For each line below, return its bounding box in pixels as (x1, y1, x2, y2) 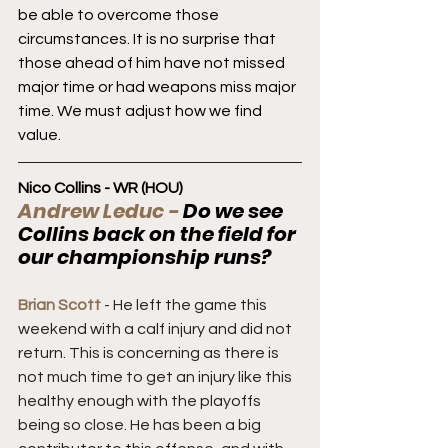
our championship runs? (18, 242, 271, 271)
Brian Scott (18, 296, 101, 313)
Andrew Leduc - (18, 196, 183, 225)
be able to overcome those (18, 6, 222, 23)
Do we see (183, 196, 287, 225)
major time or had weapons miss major (18, 78, 299, 95)
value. (18, 126, 61, 143)
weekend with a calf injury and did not (18, 320, 295, 337)
